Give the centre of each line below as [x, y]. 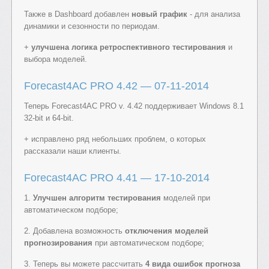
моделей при [186, 198]
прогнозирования [58, 243]
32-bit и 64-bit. [49, 118]
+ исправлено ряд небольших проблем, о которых [115, 139]
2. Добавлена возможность [74, 231]
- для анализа [214, 14]
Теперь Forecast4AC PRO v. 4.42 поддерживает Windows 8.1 [134, 106]
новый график [159, 14]
